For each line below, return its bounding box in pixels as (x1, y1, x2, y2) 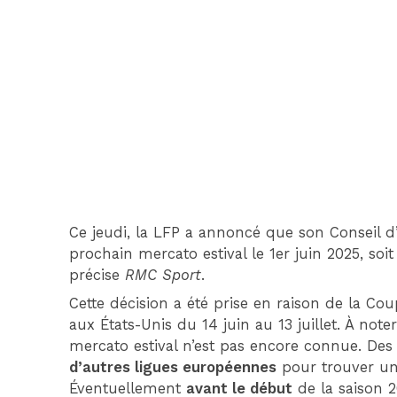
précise (69, 267, 126, 284)
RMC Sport (125, 267, 202, 284)
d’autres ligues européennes (69, 358, 277, 376)
